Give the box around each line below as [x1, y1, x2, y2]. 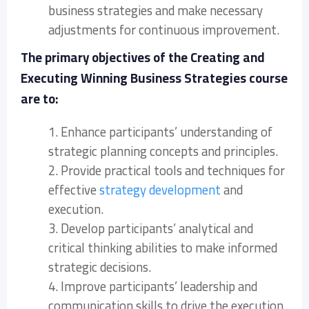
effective [48, 177, 99, 202]
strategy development [99, 177, 221, 202]
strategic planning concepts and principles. [48, 139, 278, 163]
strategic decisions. [48, 255, 151, 279]
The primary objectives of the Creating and [21, 45, 265, 70]
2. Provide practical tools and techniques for [48, 158, 285, 183]
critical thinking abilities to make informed [48, 235, 277, 260]
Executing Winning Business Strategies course [21, 66, 288, 90]
